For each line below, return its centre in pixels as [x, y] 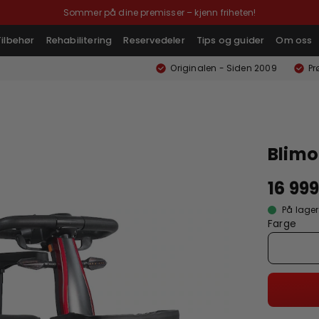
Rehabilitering [79, 40]
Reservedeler [154, 40]
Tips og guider [230, 40]
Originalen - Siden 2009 [224, 68]
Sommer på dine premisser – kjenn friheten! [159, 12]
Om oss [294, 40]
